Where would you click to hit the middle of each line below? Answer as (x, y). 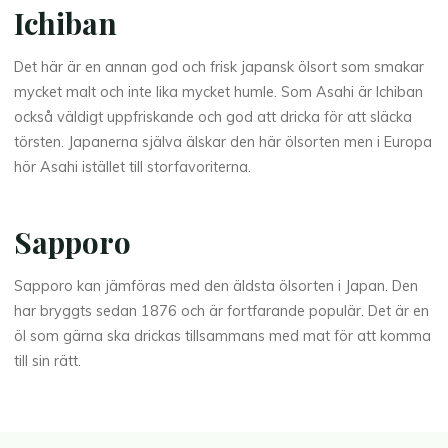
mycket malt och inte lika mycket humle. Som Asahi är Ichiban (219, 92)
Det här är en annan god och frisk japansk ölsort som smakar (219, 67)
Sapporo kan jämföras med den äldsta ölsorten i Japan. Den (216, 286)
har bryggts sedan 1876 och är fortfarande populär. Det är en (222, 311)
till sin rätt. (48, 361)
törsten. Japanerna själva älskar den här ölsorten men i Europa (223, 142)
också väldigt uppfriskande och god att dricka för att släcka (213, 117)
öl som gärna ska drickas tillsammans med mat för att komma (223, 336)
